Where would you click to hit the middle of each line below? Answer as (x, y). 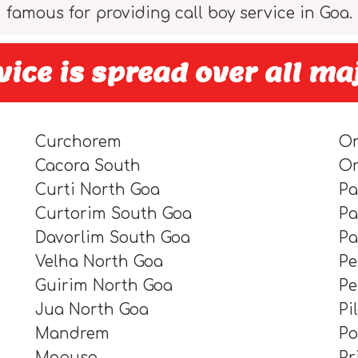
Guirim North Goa (103, 285)
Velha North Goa (99, 261)
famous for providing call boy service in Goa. (179, 13)
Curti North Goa (97, 189)
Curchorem (78, 141)
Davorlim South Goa (112, 237)
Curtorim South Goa (113, 213)
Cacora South (88, 165)
